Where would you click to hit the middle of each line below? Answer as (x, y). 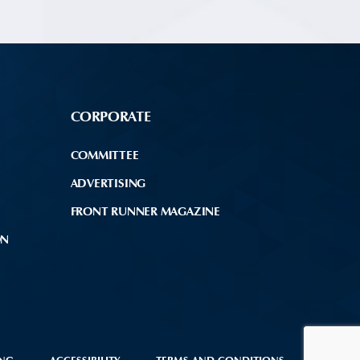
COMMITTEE (104, 155)
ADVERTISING (108, 184)
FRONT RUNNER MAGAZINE (145, 212)
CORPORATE (110, 117)
